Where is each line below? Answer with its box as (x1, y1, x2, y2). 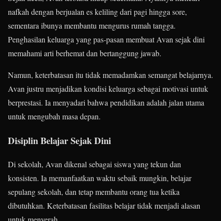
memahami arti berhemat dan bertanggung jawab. (8, 47, 161, 58)
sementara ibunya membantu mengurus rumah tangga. (8, 20, 176, 31)
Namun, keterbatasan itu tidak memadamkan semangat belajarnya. (8, 69, 213, 80)
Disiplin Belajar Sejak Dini (8, 133, 111, 147)
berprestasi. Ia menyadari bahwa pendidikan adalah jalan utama (8, 97, 204, 108)
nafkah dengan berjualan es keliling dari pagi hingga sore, (8, 6, 187, 17)
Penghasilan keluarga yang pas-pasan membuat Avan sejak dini (8, 34, 205, 44)
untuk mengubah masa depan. (8, 110, 101, 121)
